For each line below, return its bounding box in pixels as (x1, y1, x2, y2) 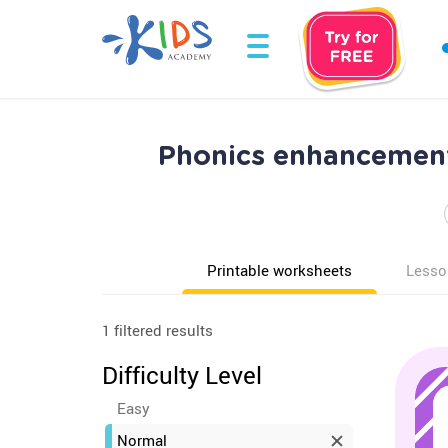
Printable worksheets (207, 260, 352, 280)
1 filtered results (102, 320, 213, 340)
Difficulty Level (102, 359, 262, 391)
